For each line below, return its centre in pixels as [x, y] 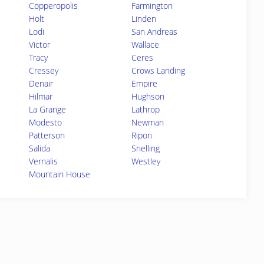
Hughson [148, 96]
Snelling [146, 148]
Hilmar [41, 96]
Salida [40, 148]
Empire [145, 83]
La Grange [48, 109]
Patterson [47, 135]
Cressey [44, 70]
